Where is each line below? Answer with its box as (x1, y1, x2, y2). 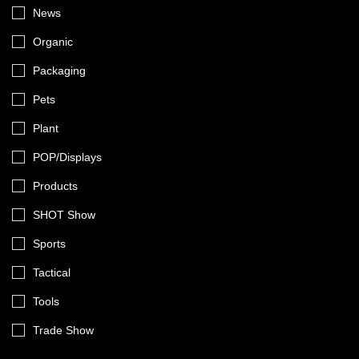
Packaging (33, 64, 86, 77)
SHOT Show (33, 208, 95, 221)
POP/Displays (33, 151, 102, 163)
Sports (33, 237, 66, 250)
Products (33, 179, 78, 192)
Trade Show (33, 324, 94, 337)
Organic (33, 35, 73, 48)
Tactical (33, 266, 71, 279)
